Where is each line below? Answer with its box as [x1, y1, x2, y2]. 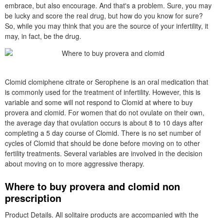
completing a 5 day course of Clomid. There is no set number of [5, 128, 201, 138]
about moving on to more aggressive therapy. [5, 159, 145, 168]
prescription [5, 191, 61, 205]
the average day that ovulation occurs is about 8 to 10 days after [5, 118, 203, 127]
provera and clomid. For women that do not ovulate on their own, [5, 108, 204, 117]
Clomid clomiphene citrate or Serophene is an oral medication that [5, 77, 208, 87]
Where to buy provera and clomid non [5, 179, 180, 193]
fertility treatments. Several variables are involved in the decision [5, 148, 202, 158]
